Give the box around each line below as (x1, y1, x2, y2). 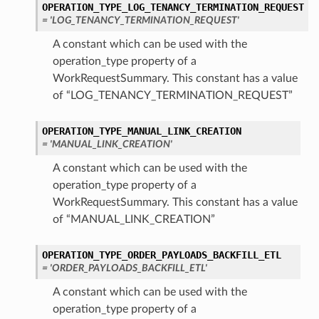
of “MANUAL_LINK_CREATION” (52, 214, 215, 226)
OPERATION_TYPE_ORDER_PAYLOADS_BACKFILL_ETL (41, 249, 281, 261)
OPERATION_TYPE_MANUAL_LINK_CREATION (41, 125, 241, 137)
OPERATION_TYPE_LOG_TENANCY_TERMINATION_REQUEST (41, 1, 304, 14)
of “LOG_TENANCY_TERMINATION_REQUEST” (52, 90, 293, 102)
